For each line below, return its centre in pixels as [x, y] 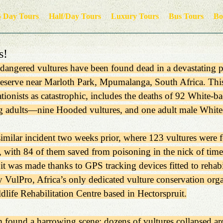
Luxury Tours [135, 16]
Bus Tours [186, 16]
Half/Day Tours [75, 16]
